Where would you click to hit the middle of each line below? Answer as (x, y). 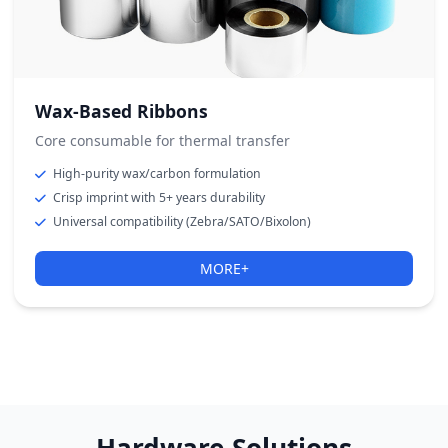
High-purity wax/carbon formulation (157, 173)
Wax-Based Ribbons (121, 111)
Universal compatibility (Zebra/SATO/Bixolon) (182, 221)
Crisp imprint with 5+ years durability (159, 197)
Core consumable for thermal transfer (162, 140)
